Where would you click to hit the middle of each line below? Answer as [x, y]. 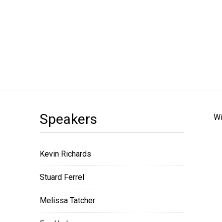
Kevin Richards [65, 154]
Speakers [68, 119]
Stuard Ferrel [62, 177]
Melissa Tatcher [67, 200]
